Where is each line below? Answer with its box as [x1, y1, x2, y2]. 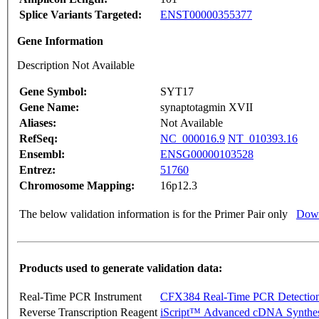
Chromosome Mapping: [19, 179, 135, 192]
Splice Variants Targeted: [19, 8, 142, 21]
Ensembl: [19, 147, 65, 160]
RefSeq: [19, 132, 58, 145]
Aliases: [19, 116, 56, 129]
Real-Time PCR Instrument [19, 290, 142, 303]
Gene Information [17, 34, 103, 47]
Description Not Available [17, 58, 135, 71]
